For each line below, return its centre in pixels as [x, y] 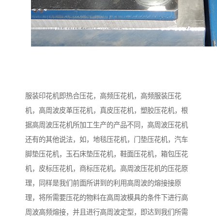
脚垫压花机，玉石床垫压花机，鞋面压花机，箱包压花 [107, 154]
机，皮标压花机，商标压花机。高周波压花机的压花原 [107, 169]
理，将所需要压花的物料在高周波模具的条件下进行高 [107, 198]
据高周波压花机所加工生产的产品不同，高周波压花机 [107, 125]
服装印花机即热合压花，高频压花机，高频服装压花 [103, 96]
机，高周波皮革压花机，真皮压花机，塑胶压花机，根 [107, 111]
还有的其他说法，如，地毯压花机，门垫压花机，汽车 [107, 140]
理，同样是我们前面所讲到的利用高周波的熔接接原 [103, 183]
